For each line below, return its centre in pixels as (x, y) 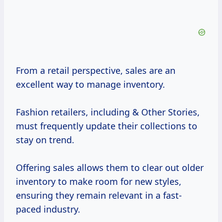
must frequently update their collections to (107, 126)
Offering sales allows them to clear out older (110, 168)
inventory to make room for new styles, (99, 182)
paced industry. (48, 209)
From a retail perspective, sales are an (96, 71)
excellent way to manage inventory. (90, 84)
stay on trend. (45, 140)
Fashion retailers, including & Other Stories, (108, 112)
